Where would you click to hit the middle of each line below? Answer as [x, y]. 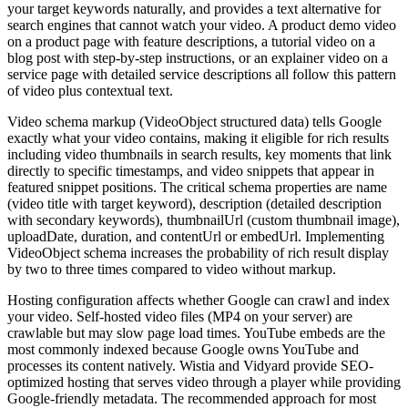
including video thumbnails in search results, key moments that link [199, 155]
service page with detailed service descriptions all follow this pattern [202, 75]
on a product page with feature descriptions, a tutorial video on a [191, 42]
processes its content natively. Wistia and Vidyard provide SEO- [190, 366]
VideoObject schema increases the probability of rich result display [198, 253]
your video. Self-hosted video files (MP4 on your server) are [180, 317]
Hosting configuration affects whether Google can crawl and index [199, 301]
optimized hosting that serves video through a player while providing [204, 382]
